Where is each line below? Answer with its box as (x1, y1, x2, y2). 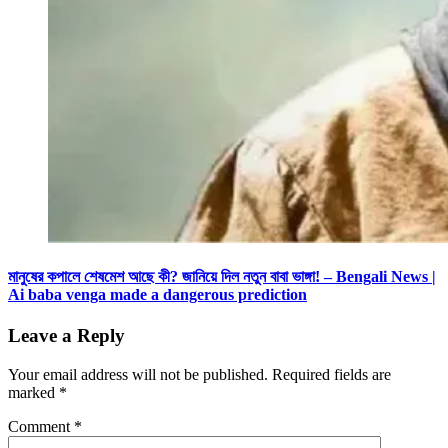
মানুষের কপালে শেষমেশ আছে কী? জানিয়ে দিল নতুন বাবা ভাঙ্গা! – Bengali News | (8, 268, 436, 286)
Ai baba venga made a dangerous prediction (8, 286, 307, 304)
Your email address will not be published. (8, 366, 268, 383)
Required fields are (272, 366, 391, 383)
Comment (8, 418, 74, 435)
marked (8, 384, 59, 401)
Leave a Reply (8, 325, 125, 347)
